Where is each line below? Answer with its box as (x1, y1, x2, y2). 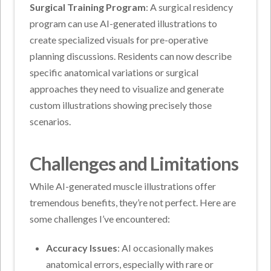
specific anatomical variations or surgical (30, 66, 199, 78)
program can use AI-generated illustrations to (30, 17, 218, 29)
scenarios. (30, 115, 71, 127)
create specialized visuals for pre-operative (30, 33, 209, 45)
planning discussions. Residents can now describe (30, 50, 232, 62)
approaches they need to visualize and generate (30, 82, 224, 94)
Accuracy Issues (45, 242, 117, 254)
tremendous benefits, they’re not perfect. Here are (30, 197, 237, 209)
